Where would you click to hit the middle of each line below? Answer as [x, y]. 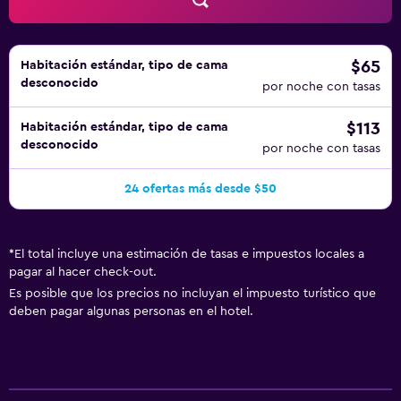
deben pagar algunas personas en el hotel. [131, 311]
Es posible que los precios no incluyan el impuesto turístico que [192, 294]
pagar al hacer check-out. [83, 272]
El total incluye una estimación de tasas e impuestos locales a [189, 254]
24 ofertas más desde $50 [200, 189]
